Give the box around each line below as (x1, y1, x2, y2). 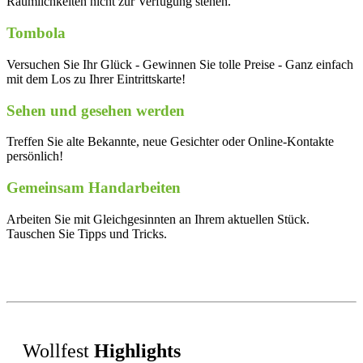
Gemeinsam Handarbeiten (6, 179, 181, 197)
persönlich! (6, 149, 63, 164)
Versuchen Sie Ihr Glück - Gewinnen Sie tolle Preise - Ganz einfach (6, 57, 353, 71)
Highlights (94, 340, 181, 361)
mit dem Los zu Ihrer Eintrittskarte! (6, 71, 186, 86)
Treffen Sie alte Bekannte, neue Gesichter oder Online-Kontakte (6, 135, 334, 149)
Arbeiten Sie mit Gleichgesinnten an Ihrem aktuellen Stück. (6, 211, 310, 226)
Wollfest (23, 340, 94, 361)
